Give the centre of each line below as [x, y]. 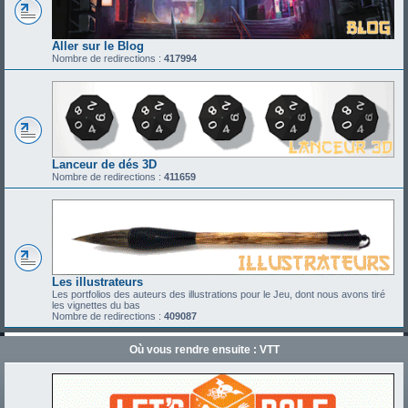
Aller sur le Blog [98, 46]
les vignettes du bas [96, 305]
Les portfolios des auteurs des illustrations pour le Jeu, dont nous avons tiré [219, 294]
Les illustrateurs [97, 281]
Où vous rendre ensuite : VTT [204, 349]
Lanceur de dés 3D [104, 164]
